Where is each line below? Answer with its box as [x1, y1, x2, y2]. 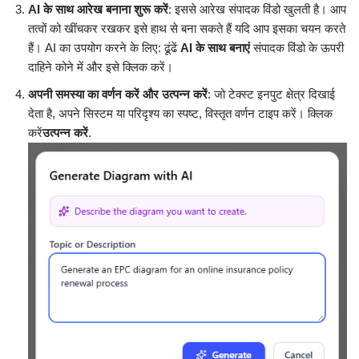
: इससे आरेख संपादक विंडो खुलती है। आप [168, 2, 346, 17]
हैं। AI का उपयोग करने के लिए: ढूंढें [28, 41, 180, 55]
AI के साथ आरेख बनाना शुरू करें [28, 2, 168, 17]
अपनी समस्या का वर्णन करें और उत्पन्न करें [28, 87, 208, 102]
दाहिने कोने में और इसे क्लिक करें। [28, 60, 173, 75]
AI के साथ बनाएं [180, 41, 250, 55]
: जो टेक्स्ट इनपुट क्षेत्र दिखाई [208, 87, 335, 102]
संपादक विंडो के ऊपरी [250, 41, 344, 55]
